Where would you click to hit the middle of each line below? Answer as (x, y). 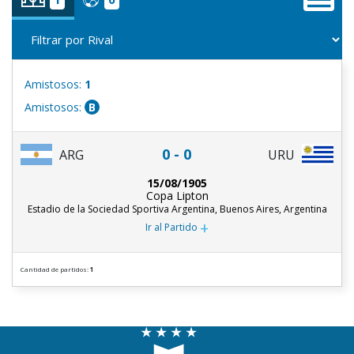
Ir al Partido (171, 228)
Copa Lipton (177, 196)
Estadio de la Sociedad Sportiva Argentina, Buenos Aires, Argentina (177, 209)
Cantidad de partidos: (55, 269)
